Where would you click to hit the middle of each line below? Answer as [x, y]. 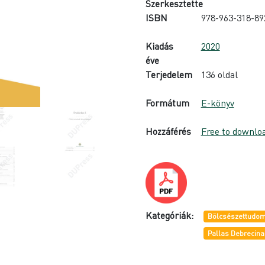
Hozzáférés [169, 131]
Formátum [168, 103]
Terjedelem [169, 74]
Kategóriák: [170, 215]
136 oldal [219, 74]
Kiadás [160, 46]
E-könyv [217, 103]
